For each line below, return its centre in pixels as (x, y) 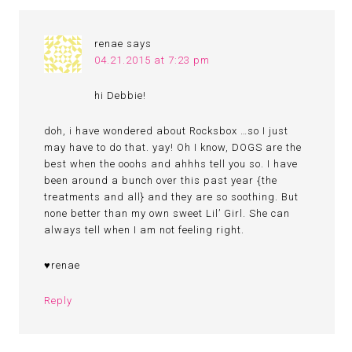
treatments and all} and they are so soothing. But (172, 197)
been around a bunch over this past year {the (161, 180)
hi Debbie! (121, 95)
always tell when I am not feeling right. (145, 230)
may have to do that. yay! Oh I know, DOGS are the (173, 147)
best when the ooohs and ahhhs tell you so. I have (171, 164)
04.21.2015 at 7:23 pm (152, 60)
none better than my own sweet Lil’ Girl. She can (167, 213)
